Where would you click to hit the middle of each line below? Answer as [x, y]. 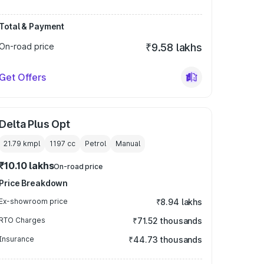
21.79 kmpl [22, 143]
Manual [128, 143]
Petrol [96, 143]
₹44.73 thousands [165, 240]
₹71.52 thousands [167, 221]
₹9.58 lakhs [174, 47]
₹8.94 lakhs [179, 202]
